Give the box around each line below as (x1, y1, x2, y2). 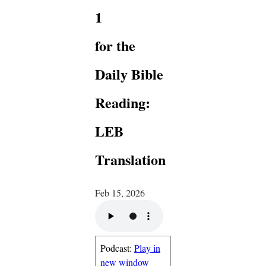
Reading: (95, 91, 150, 113)
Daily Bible (95, 63, 163, 84)
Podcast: (100, 241, 134, 254)
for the (95, 34, 135, 56)
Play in (134, 241, 160, 254)
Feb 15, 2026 (95, 186, 145, 199)
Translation (95, 148, 166, 170)
